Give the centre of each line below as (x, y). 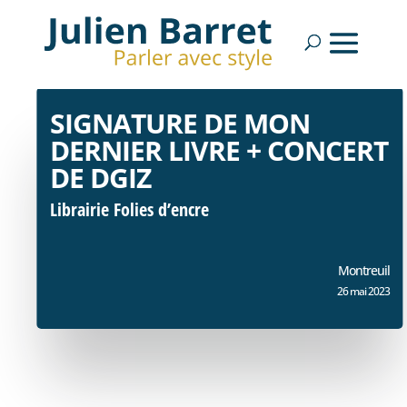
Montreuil (363, 270)
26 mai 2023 (363, 291)
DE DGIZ (101, 178)
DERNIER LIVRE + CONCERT (219, 150)
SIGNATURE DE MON (180, 123)
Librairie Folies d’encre (130, 209)
